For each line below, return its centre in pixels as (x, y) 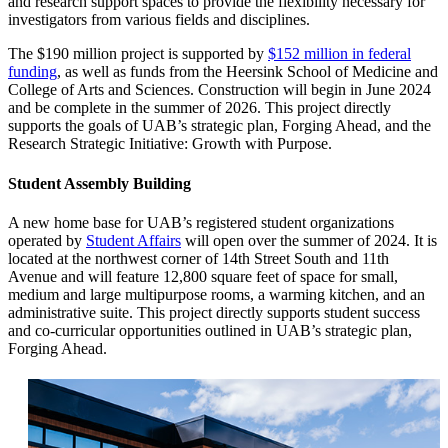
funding (32, 72)
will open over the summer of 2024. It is (309, 240)
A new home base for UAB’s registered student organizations (201, 222)
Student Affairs (133, 240)
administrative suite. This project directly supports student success (214, 312)
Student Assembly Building (99, 183)
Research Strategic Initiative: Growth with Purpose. (170, 144)
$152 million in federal (339, 54)
